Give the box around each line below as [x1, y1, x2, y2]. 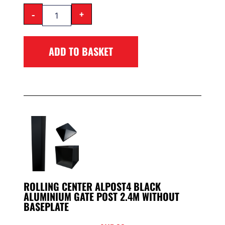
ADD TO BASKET [48, 43, 113, 59]
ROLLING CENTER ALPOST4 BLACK [23, 178, 161, 194]
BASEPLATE [23, 198, 69, 214]
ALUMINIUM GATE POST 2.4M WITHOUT [23, 188, 179, 204]
